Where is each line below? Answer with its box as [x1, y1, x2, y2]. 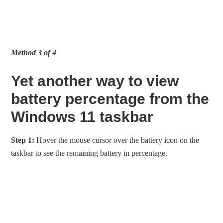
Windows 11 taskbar [11, 109, 154, 125]
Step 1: [11, 136, 35, 145]
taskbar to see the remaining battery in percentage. [11, 149, 168, 158]
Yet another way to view [11, 73, 179, 90]
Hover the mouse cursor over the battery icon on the [34, 136, 200, 145]
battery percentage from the [11, 91, 210, 108]
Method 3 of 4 [11, 48, 57, 57]
